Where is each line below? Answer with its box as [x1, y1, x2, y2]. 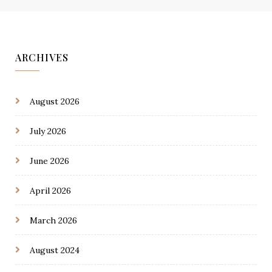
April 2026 [30, 185, 71, 197]
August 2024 [30, 245, 80, 256]
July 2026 [30, 126, 66, 137]
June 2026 [30, 155, 69, 167]
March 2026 [30, 215, 77, 226]
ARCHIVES [15, 51, 69, 64]
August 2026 [30, 96, 80, 107]
